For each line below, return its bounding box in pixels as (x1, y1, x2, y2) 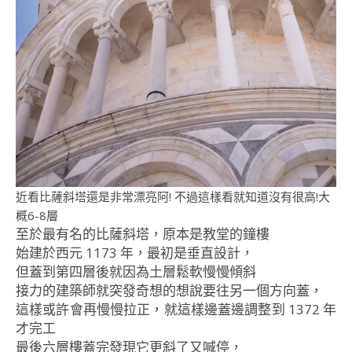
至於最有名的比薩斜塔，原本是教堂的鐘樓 (16, 224, 269, 243)
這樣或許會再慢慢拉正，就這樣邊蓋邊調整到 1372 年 (16, 299, 336, 318)
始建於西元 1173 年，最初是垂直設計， (16, 243, 254, 262)
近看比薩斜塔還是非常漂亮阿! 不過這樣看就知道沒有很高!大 (16, 188, 330, 204)
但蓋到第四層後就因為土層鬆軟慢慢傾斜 (16, 262, 256, 280)
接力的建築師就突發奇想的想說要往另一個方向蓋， (16, 280, 323, 299)
